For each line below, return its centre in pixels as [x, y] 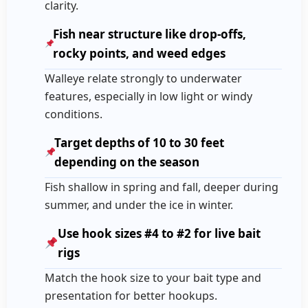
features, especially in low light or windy [149, 97]
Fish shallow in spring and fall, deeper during [162, 187]
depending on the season [127, 162]
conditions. [74, 114]
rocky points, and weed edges [140, 53]
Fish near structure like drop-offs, [150, 34]
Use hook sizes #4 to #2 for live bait [159, 233]
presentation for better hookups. [131, 296]
